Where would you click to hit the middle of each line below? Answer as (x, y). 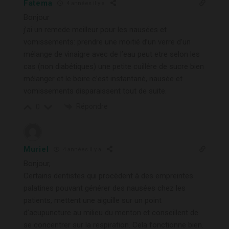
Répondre (92, 106)
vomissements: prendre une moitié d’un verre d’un (107, 42)
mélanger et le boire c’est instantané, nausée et (103, 78)
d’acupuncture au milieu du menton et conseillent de (111, 212)
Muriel (36, 149)
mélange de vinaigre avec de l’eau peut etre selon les (112, 54)
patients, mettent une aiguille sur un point (93, 200)
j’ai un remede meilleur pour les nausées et (95, 29)
